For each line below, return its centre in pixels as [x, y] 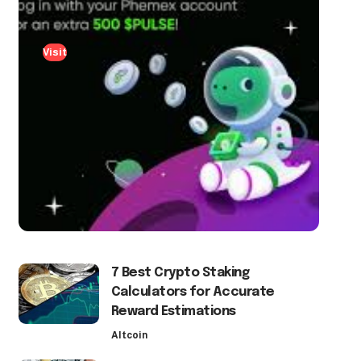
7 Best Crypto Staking [180, 272]
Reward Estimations [173, 311]
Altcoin [129, 335]
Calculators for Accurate [193, 292]
